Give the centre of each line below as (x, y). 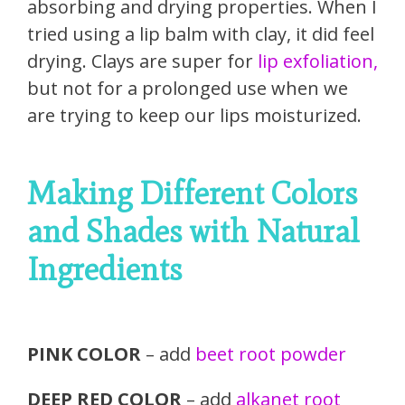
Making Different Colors (193, 193)
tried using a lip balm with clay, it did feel (201, 34)
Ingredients (105, 269)
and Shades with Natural (193, 231)
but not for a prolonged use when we (188, 89)
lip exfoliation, (318, 61)
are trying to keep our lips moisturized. (194, 116)
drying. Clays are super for (142, 61)
